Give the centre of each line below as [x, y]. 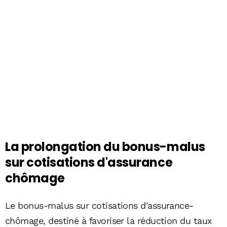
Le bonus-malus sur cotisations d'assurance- [99, 205]
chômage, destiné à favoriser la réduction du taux [109, 221]
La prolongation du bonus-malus [105, 147]
